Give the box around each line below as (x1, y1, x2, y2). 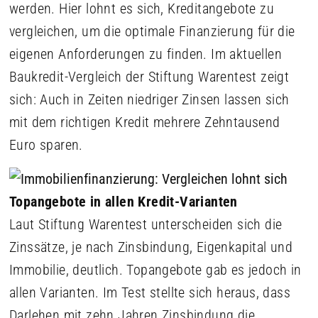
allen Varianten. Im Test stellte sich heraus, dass (9, 284, 290, 301)
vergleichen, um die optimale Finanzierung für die (9, 23, 295, 40)
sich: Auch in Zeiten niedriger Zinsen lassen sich (9, 91, 290, 108)
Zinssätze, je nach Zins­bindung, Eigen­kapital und (9, 238, 293, 256)
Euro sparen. (9, 136, 83, 153)
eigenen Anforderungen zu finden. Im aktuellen (9, 45, 282, 62)
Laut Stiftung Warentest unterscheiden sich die (9, 216, 283, 233)
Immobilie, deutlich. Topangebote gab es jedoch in (9, 261, 302, 278)
